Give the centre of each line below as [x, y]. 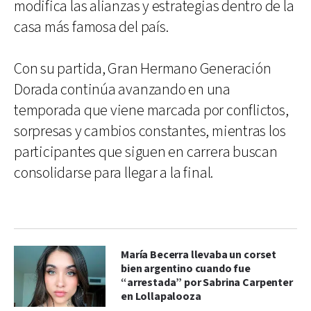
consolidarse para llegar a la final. [114, 173]
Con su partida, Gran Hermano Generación [143, 69]
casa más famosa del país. [91, 27]
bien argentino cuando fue [186, 269]
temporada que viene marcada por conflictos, [151, 110]
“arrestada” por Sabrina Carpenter [207, 283]
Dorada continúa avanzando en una [122, 90]
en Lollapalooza [161, 296]
